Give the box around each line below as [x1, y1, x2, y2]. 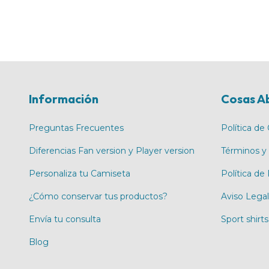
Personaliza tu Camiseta [29, 168, 130, 179]
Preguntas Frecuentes [29, 122, 124, 133]
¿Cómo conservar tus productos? [29, 190, 168, 202]
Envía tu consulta [29, 213, 101, 225]
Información [29, 91, 98, 106]
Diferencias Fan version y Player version [29, 145, 195, 156]
